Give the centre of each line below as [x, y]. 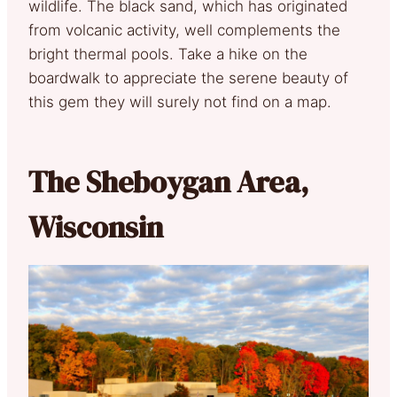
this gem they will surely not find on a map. [180, 101]
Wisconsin [96, 226]
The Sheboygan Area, [168, 181]
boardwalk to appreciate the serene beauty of [188, 78]
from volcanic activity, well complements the [184, 30]
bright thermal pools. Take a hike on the [168, 54]
